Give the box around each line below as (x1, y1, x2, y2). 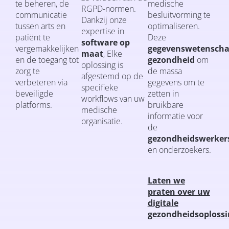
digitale (147, 197, 178, 209)
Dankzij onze (81, 14, 127, 26)
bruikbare (147, 99, 184, 110)
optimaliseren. (147, 20, 200, 32)
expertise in (81, 25, 125, 37)
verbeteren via (15, 76, 67, 88)
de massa (147, 65, 182, 77)
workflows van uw (81, 93, 145, 104)
